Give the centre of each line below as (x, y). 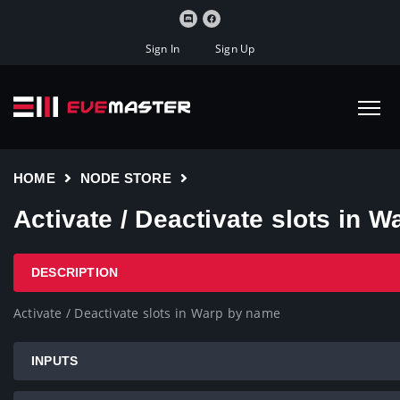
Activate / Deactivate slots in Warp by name (147, 313)
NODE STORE (125, 178)
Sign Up (235, 48)
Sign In (162, 48)
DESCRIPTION (75, 272)
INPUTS (55, 361)
